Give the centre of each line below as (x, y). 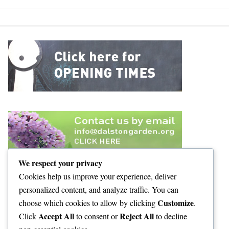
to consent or (97, 216)
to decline (170, 216)
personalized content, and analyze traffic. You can (99, 189)
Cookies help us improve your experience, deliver (98, 176)
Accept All (56, 216)
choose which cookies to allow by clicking (88, 202)
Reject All (137, 216)
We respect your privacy (60, 163)
